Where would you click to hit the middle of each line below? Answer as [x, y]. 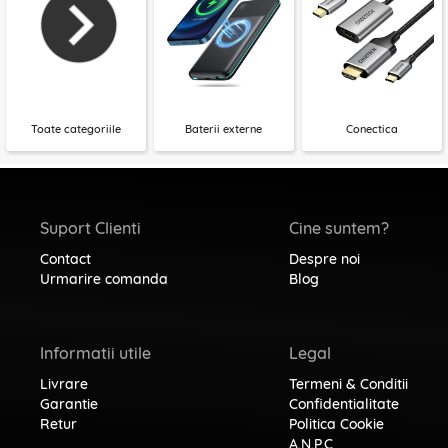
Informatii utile [95, 352]
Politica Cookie [336, 423]
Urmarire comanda [104, 278]
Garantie [69, 403]
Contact [65, 258]
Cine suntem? [339, 228]
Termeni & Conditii [348, 383]
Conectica [371, 129]
